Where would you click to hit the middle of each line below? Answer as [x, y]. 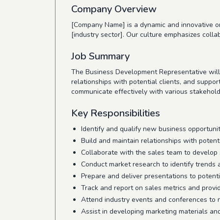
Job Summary [100, 56]
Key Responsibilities [116, 113]
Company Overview [114, 9]
